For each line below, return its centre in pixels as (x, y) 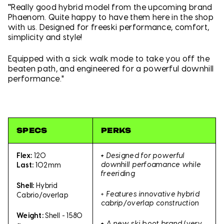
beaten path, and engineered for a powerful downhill (111, 69)
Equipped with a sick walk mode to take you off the (109, 59)
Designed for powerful (145, 156)
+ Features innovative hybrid (150, 195)
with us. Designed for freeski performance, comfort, (109, 28)
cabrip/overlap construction (150, 204)
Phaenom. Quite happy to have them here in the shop (111, 18)
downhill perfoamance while (151, 165)
